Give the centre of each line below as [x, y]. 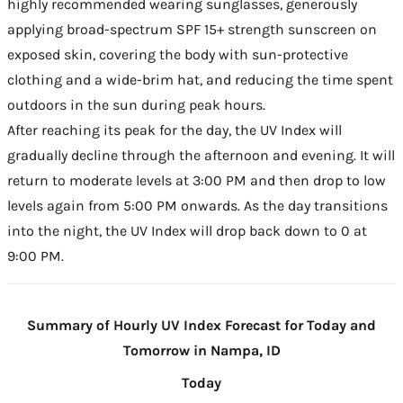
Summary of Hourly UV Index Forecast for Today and [201, 325]
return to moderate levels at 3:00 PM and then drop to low [197, 180]
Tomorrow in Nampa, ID [201, 350]
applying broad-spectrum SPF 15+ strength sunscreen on [192, 29]
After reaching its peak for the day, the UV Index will [175, 130]
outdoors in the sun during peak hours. [136, 105]
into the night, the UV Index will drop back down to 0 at [187, 231]
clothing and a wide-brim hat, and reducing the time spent [200, 80]
